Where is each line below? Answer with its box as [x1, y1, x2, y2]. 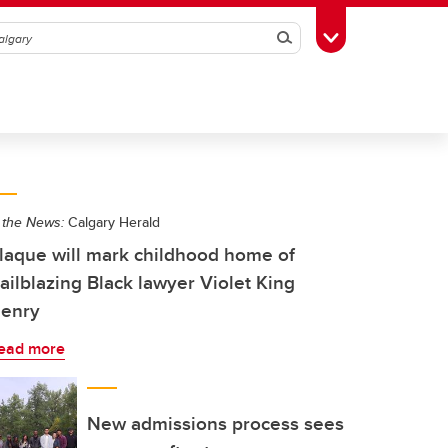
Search [269, 18, 354, 58]
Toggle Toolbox [330, 25, 432, 47]
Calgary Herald [64, 212, 160, 232]
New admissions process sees [87, 409, 344, 437]
